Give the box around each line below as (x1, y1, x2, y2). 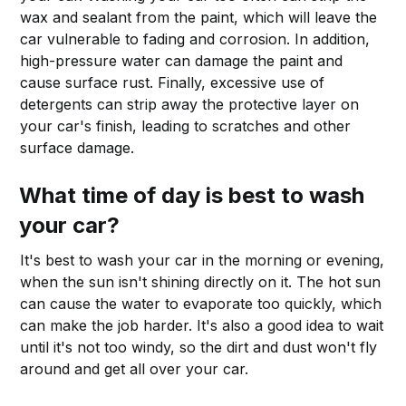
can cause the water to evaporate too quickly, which (20, 294, 382, 313)
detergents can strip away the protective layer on (20, 94, 360, 113)
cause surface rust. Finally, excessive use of (20, 72, 325, 92)
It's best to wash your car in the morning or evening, (20, 250, 385, 269)
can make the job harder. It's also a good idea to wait (20, 315, 384, 334)
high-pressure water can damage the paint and (20, 51, 343, 70)
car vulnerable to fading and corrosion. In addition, (20, 29, 371, 48)
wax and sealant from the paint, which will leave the (20, 7, 378, 26)
